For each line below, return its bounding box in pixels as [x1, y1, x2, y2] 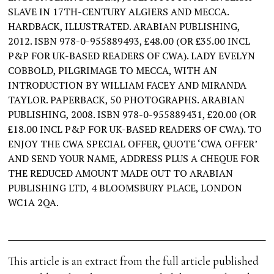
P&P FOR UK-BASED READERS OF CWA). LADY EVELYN [8, 49, 256, 63]
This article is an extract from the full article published [8, 254, 259, 268]
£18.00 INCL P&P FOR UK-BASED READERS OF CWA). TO [8, 122, 262, 136]
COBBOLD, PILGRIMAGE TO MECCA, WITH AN [8, 64, 218, 78]
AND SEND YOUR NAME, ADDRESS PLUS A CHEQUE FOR [8, 152, 260, 166]
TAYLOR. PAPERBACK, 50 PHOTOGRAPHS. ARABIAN [8, 93, 245, 107]
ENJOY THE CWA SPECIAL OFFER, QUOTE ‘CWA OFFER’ [8, 137, 257, 151]
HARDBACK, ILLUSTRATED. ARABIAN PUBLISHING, [8, 20, 240, 34]
